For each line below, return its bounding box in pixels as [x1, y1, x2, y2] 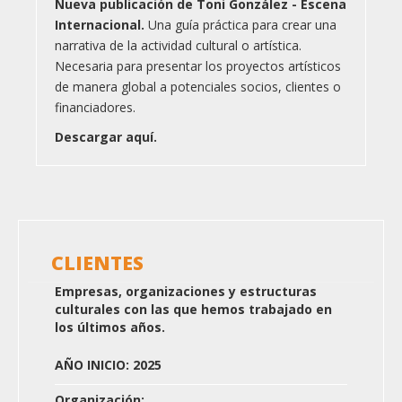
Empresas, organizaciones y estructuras [55, 283, 317, 301]
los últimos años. [55, 319, 165, 336]
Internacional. [55, 16, 148, 34]
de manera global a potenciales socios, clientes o [55, 78, 341, 96]
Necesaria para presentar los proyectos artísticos [55, 57, 341, 75]
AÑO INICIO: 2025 [55, 356, 162, 374]
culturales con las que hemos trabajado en [55, 301, 332, 319]
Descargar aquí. [55, 128, 157, 146]
